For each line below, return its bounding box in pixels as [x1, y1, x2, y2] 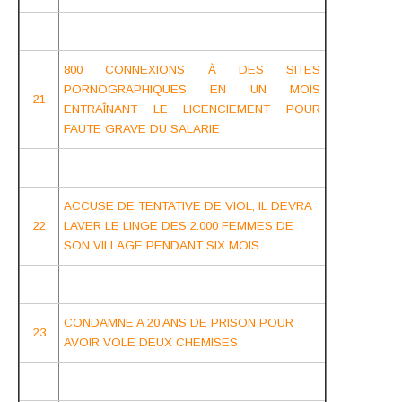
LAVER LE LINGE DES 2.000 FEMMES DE [64, 218, 293, 232]
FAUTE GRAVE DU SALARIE [64, 121, 220, 135]
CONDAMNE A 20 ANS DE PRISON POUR [64, 315, 293, 329]
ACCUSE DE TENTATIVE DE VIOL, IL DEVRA [64, 198, 311, 213]
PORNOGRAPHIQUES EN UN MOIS [64, 82, 320, 96]
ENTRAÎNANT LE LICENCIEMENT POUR [64, 101, 320, 116]
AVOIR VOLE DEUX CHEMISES [64, 335, 238, 349]
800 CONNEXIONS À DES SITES [64, 62, 320, 76]
